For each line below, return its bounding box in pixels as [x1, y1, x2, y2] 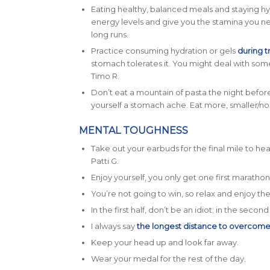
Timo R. [90, 71, 119, 81]
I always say [90, 221, 137, 231]
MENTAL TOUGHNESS [78, 125, 188, 137]
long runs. [90, 30, 128, 40]
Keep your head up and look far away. [90, 237, 239, 248]
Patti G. [90, 156, 119, 166]
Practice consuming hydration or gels [90, 46, 237, 56]
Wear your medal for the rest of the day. [90, 254, 246, 264]
